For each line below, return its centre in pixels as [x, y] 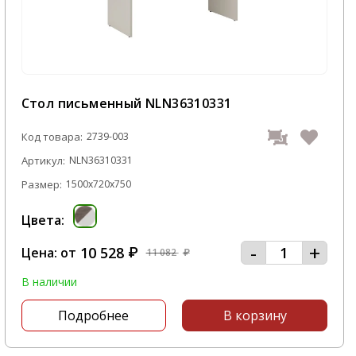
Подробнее [94, 315]
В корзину [255, 315]
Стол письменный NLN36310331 [126, 103]
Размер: [41, 184]
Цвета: [43, 220]
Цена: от [48, 253]
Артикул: [43, 161]
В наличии [49, 282]
